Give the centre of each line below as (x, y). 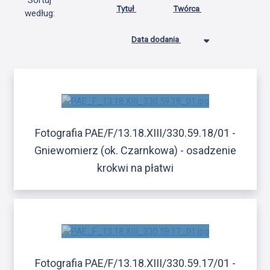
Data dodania (156, 39)
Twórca (187, 9)
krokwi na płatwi (135, 168)
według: (39, 14)
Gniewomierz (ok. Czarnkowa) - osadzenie (135, 150)
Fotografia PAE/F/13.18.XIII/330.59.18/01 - (135, 133)
